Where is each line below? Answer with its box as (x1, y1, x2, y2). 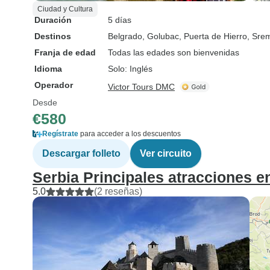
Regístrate (42, 130, 78, 138)
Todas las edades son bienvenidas (108, 48, 239, 57)
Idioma (34, 64, 62, 74)
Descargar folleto (42, 148, 121, 159)
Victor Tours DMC (108, 82, 175, 92)
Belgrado (108, 31, 142, 41)
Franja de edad (34, 48, 96, 57)
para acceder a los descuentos (78, 130, 181, 138)
